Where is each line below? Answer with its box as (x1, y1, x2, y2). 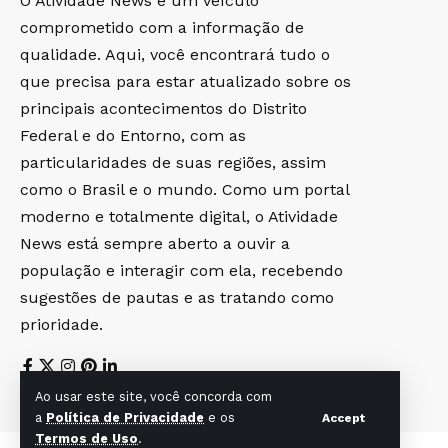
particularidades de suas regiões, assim (20, 152, 326, 172)
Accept (322, 410, 365, 425)
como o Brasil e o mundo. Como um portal (20, 179, 349, 199)
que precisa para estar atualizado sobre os (20, 71, 351, 91)
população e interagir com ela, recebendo (20, 260, 343, 280)
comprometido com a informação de (20, 17, 304, 37)
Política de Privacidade (46, 410, 204, 425)
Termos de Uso (35, 431, 138, 446)
